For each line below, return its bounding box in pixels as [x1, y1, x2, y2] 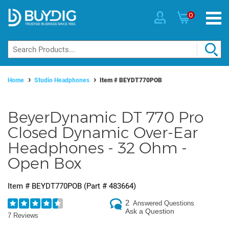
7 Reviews [8, 212, 38, 220]
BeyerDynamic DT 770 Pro [8, 108, 203, 127]
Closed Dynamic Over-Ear [8, 123, 198, 143]
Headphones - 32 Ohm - [8, 139, 187, 158]
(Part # [82, 181, 109, 191]
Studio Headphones [34, 77, 89, 84]
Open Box [8, 154, 82, 173]
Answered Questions [133, 199, 194, 208]
